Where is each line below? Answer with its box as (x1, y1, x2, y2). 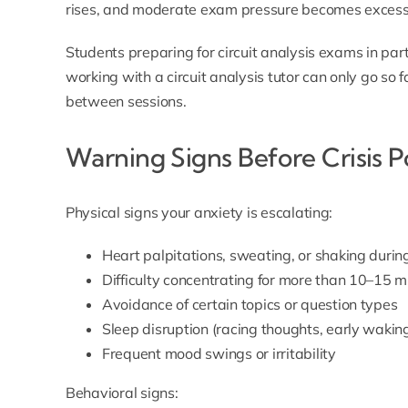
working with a (65, 67, 168, 87)
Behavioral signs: (65, 383, 178, 403)
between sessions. (65, 92, 187, 111)
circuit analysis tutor (167, 67, 300, 87)
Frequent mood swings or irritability (101, 344, 336, 363)
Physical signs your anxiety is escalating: (65, 203, 333, 222)
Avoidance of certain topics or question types (101, 295, 398, 314)
